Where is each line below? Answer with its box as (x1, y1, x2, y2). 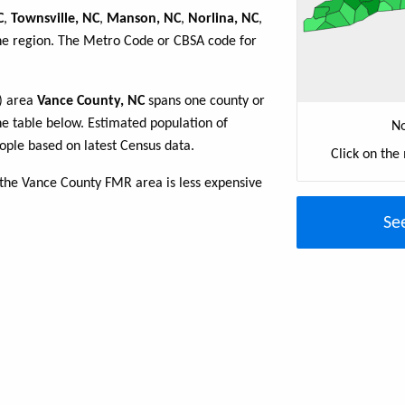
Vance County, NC (37, 94, 145, 109)
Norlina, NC (188, 12, 259, 27)
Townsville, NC (11, 12, 99, 27)
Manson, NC (107, 12, 181, 27)
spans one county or (145, 94, 265, 109)
